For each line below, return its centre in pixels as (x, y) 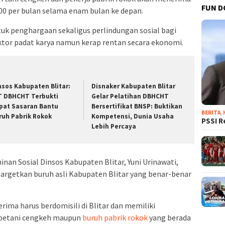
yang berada (169, 218)
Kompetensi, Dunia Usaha (133, 116)
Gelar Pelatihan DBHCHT (130, 96)
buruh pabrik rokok (115, 218)
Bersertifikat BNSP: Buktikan (137, 106)
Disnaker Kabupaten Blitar (134, 86)
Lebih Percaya (114, 126)
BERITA (211, 112)
